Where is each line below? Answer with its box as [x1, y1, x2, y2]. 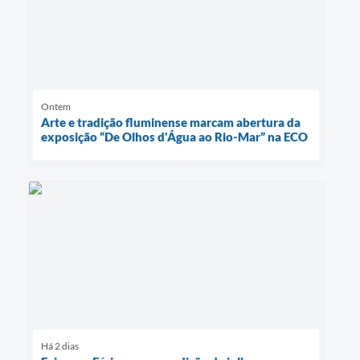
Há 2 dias [41, 339, 79, 352]
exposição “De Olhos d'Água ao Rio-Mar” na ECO [41, 129, 308, 144]
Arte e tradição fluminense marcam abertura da [41, 114, 301, 129]
